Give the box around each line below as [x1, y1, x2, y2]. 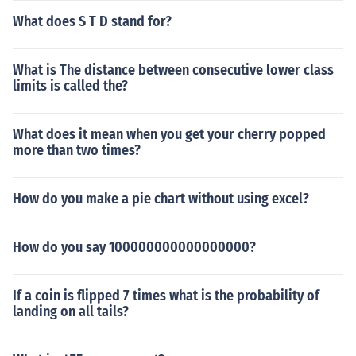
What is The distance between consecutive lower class [13, 61, 334, 79]
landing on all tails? [13, 303, 129, 320]
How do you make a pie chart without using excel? [13, 190, 309, 207]
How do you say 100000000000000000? [13, 238, 256, 256]
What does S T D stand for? [13, 13, 172, 30]
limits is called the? [13, 77, 128, 95]
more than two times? [13, 141, 141, 159]
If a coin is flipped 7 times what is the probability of [13, 287, 319, 304]
